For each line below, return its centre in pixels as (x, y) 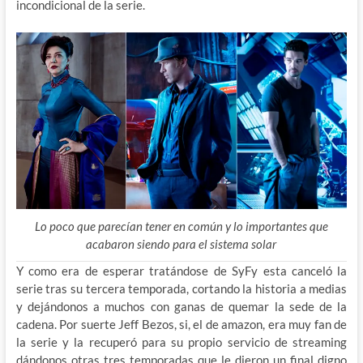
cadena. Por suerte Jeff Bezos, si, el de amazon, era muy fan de (181, 324)
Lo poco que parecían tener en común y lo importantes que (181, 226)
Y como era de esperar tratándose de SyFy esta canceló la (181, 270)
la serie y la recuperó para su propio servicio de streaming (181, 342)
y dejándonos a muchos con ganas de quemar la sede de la (181, 306)
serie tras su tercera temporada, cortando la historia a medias (181, 288)
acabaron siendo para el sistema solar (181, 243)
